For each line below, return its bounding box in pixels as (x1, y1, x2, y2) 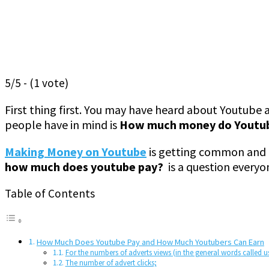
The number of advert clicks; (65, 258, 157, 268)
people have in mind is (5, 116, 119, 132)
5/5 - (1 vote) (5, 75, 68, 90)
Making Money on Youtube (5, 144, 147, 159)
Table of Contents (5, 186, 95, 201)
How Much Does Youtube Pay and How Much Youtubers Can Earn (36, 237, 264, 247)
